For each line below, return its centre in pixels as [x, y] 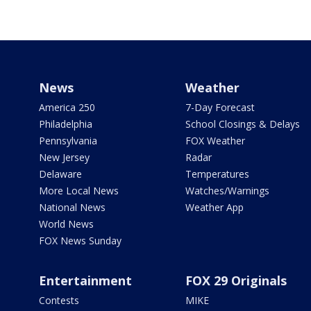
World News [66, 224]
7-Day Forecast [220, 107]
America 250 [67, 107]
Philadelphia [66, 124]
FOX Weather [215, 141]
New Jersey [64, 157]
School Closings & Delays [242, 124]
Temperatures [217, 174]
